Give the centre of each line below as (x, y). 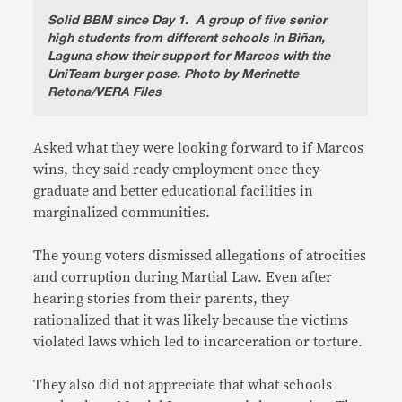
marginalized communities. (126, 213)
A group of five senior (258, 20)
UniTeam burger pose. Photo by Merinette (174, 74)
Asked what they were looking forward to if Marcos (199, 148)
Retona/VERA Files (105, 92)
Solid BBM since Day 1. (118, 20)
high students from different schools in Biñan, (187, 38)
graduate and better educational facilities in (174, 191)
